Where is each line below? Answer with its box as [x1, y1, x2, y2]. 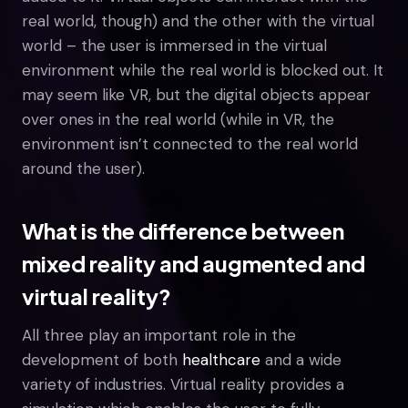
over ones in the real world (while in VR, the [22, 108, 334, 129]
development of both [22, 349, 182, 370]
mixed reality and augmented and [22, 249, 365, 277]
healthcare [182, 349, 260, 370]
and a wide [260, 349, 342, 370]
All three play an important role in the [22, 324, 296, 345]
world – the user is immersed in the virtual [22, 35, 327, 56]
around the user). [22, 158, 145, 178]
